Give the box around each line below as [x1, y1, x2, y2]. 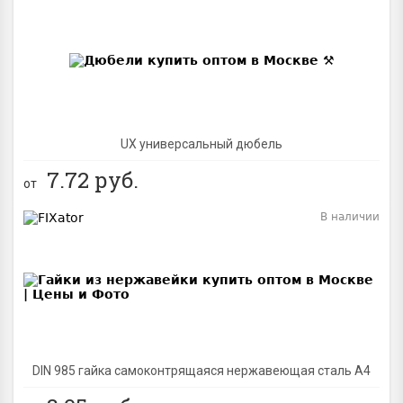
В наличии [320, 210, 380, 223]
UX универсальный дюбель [121, 136, 282, 151]
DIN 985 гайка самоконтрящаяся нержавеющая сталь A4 [32, 363, 371, 378]
